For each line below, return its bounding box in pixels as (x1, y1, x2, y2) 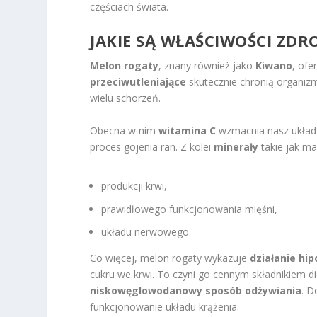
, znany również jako (158, 59, 256, 73)
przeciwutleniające (90, 75, 187, 89)
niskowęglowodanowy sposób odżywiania (90, 284, 302, 298)
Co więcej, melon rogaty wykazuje (90, 251, 250, 265)
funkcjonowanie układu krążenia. (90, 300, 240, 314)
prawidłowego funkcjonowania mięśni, (101, 202, 278, 216)
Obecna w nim (90, 123, 159, 137)
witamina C (158, 123, 217, 137)
